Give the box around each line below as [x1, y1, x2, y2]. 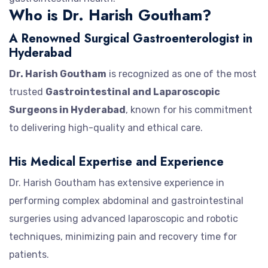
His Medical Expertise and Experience [9, 153, 224, 170]
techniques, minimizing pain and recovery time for [9, 230, 237, 242]
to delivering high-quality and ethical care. [9, 121, 203, 133]
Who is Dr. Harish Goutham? [9, 4, 211, 26]
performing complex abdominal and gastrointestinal [9, 194, 243, 206]
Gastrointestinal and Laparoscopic [45, 86, 220, 98]
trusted [9, 86, 45, 98]
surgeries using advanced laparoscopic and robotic [9, 212, 238, 224]
